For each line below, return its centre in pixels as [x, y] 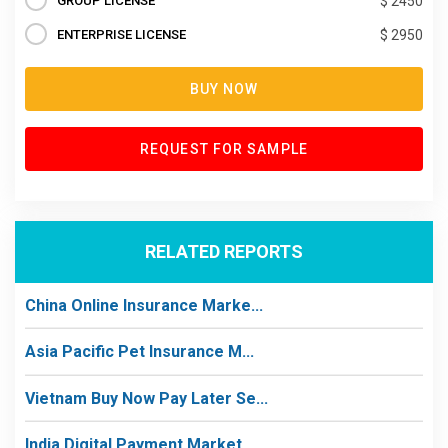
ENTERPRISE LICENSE [121, 34]
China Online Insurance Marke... [144, 305]
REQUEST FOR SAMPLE [224, 148]
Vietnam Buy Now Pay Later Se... [146, 398]
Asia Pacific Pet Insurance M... [139, 351]
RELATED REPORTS [224, 251]
